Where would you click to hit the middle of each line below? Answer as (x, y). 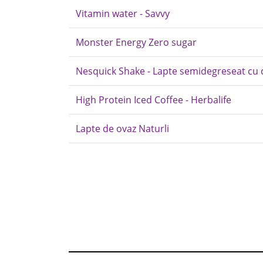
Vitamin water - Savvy (123, 14)
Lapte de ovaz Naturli (122, 129)
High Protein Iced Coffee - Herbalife (154, 100)
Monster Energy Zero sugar (136, 42)
